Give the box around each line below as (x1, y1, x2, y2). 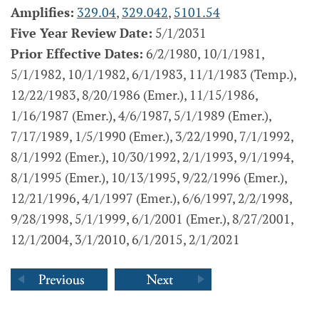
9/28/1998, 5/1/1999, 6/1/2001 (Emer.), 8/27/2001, (11, 210, 293, 227)
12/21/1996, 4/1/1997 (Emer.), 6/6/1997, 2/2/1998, (11, 189, 292, 206)
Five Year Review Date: (11, 24, 152, 41)
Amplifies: (11, 4, 74, 21)
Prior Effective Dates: (11, 45, 143, 62)
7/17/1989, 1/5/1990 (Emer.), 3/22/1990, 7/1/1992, (11, 127, 293, 145)
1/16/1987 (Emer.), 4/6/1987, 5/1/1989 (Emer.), (11, 107, 271, 124)
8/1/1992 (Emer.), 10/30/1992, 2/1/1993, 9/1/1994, (11, 148, 293, 165)
